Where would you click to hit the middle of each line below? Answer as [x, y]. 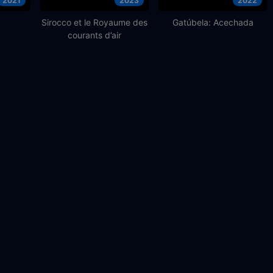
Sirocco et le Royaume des [94, 22]
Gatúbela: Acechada [213, 22]
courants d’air [94, 35]
